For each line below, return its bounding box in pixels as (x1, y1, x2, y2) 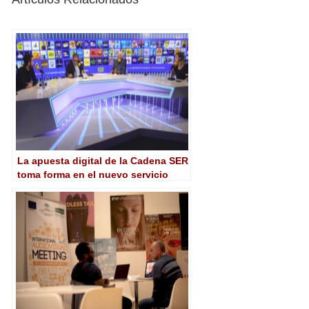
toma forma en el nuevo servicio (17, 169, 168, 180)
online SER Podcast (17, 183, 110, 194)
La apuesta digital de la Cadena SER (17, 155, 188, 166)
